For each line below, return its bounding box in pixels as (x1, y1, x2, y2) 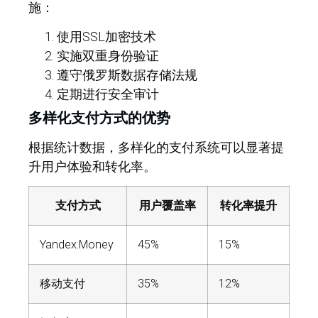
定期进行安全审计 (57, 86, 159, 102)
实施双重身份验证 (57, 48, 159, 63)
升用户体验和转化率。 (28, 158, 156, 174)
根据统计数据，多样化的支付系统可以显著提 (28, 139, 284, 155)
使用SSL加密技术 (57, 28, 156, 44)
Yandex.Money (40, 238, 114, 252)
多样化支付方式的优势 (28, 109, 170, 126)
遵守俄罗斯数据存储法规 (57, 67, 197, 82)
